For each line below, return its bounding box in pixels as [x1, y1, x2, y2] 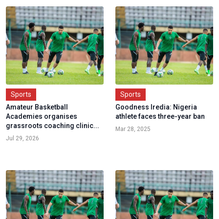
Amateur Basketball [6, 103, 68, 111]
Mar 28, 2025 [115, 126, 151, 133]
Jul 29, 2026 [6, 135, 39, 142]
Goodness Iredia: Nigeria [115, 103, 197, 111]
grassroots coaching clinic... [6, 122, 99, 130]
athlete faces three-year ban [115, 112, 205, 121]
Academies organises [6, 112, 77, 121]
